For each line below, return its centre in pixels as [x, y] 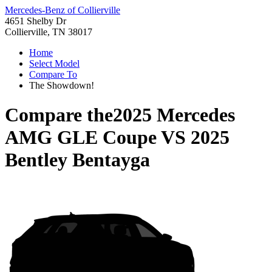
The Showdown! [62, 85]
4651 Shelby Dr [36, 21]
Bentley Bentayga [77, 160]
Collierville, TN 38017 [49, 32]
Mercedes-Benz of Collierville [63, 10]
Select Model [54, 63]
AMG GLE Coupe [81, 138]
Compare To [53, 74]
